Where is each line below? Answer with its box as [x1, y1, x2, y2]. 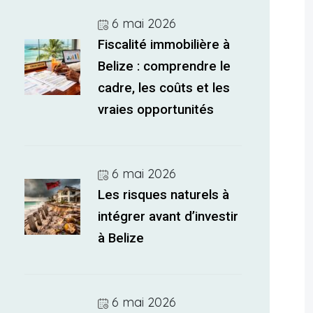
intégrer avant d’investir [98, 209, 239, 224]
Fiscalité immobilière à [98, 37, 231, 52]
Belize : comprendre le [98, 59, 231, 74]
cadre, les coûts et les [98, 80, 231, 96]
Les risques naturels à [98, 187, 230, 203]
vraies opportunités [98, 102, 214, 117]
